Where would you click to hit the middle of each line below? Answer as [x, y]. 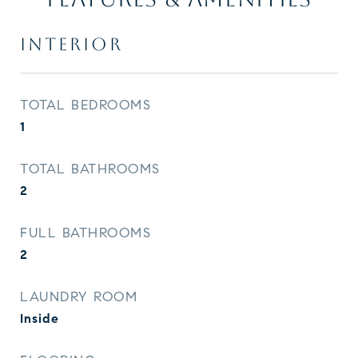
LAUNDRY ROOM [79, 297]
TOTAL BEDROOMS [86, 105]
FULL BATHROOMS [86, 233]
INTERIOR [72, 44]
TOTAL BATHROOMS [90, 169]
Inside [40, 318]
